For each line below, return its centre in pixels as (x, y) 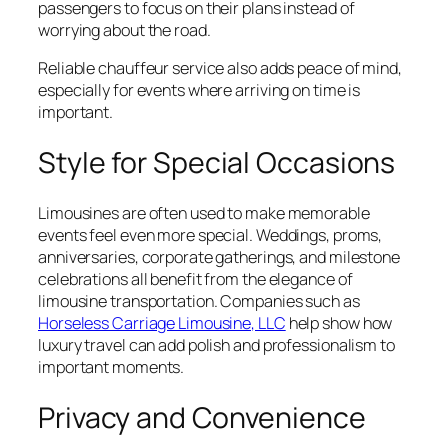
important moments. (111, 367)
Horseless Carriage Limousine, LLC (162, 323)
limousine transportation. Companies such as (199, 301)
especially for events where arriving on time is (199, 89)
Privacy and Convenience (202, 417)
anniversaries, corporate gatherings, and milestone (219, 257)
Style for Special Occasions (217, 162)
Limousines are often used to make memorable (204, 213)
